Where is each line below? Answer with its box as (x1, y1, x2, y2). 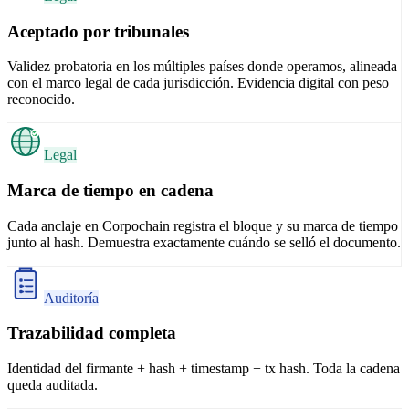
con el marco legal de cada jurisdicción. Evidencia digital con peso (7, 75, 389, 91)
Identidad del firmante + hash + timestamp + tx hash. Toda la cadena (7, 361, 400, 377)
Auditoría (44, 289, 99, 306)
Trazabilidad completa (7, 323, 176, 343)
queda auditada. (7, 377, 98, 393)
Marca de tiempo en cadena (7, 181, 214, 201)
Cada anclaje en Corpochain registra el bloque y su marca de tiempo (7, 217, 398, 234)
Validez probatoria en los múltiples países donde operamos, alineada (7, 58, 397, 75)
